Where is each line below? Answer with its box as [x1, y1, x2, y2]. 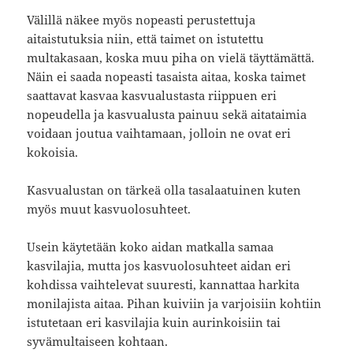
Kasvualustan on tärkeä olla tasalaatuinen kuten [27, 182, 302, 199]
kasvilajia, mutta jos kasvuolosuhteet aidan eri [27, 258, 292, 274]
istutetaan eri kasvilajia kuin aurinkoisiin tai [27, 314, 281, 331]
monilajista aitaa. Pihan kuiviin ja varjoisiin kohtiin [27, 295, 322, 312]
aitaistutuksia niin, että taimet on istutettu [27, 31, 265, 47]
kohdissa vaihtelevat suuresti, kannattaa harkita [27, 277, 300, 293]
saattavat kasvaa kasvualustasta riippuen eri [27, 87, 277, 104]
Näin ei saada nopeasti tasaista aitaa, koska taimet [27, 69, 307, 85]
